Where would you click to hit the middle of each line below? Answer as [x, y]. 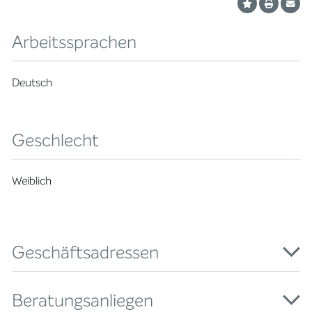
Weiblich [32, 181]
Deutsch [32, 83]
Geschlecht [56, 140]
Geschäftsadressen [86, 252]
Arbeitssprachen [75, 42]
